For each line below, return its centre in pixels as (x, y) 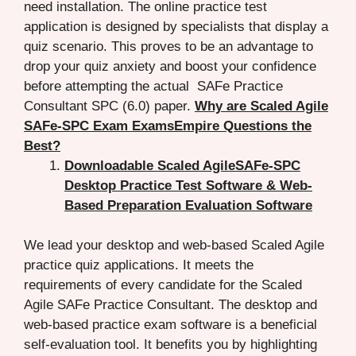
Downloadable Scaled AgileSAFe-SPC (182, 165)
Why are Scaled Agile (261, 106)
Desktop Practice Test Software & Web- (188, 185)
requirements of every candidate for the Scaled (163, 285)
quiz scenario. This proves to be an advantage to (168, 46)
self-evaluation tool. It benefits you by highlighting (170, 345)
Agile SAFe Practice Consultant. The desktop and (170, 305)
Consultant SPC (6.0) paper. (109, 106)
